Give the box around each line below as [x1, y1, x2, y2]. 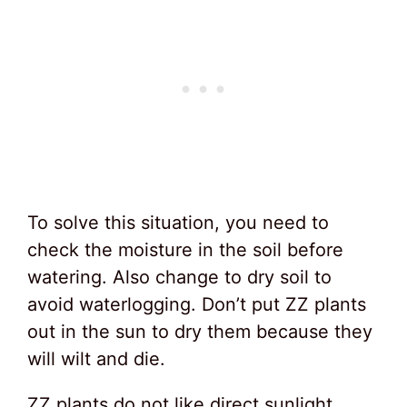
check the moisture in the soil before [27, 239, 343, 262]
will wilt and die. [27, 348, 165, 371]
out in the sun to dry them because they [27, 321, 372, 343]
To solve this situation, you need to [27, 212, 329, 234]
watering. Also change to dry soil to [27, 266, 332, 289]
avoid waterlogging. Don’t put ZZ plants [27, 293, 366, 316]
